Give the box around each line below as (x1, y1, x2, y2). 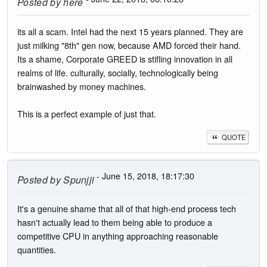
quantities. (17, 243, 56, 256)
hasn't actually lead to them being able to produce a (17, 215, 212, 228)
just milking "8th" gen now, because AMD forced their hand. (17, 38, 241, 51)
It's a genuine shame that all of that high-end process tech (17, 201, 236, 215)
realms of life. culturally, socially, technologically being (17, 66, 218, 79)
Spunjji (60, 172, 95, 187)
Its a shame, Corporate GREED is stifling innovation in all (17, 52, 232, 65)
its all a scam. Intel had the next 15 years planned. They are (17, 24, 243, 38)
